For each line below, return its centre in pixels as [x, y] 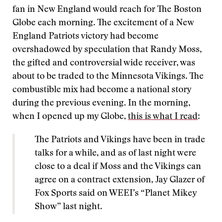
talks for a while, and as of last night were [115, 154]
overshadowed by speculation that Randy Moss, [107, 50]
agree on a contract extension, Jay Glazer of [120, 180]
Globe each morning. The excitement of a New [103, 23]
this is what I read [163, 117]
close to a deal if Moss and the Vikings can [118, 167]
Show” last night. [68, 207]
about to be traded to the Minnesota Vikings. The [108, 77]
